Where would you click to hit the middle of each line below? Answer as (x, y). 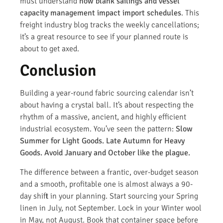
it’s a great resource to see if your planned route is (104, 37)
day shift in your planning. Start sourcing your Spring (109, 196)
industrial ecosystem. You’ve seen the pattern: (98, 129)
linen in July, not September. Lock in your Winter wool (111, 208)
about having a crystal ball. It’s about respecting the (107, 105)
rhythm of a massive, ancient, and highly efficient (103, 117)
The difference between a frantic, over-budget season (109, 172)
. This (190, 13)
